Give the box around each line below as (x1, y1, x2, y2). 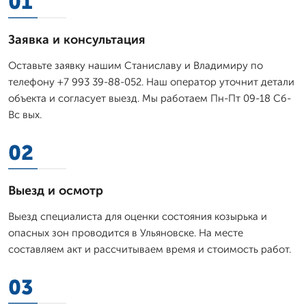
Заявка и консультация (8, 31, 145, 47)
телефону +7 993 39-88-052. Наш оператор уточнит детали (8, 75, 294, 88)
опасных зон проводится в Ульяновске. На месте (8, 226, 243, 239)
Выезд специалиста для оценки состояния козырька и (8, 210, 267, 223)
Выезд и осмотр (8, 182, 103, 198)
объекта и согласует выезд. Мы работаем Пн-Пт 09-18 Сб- (8, 92, 291, 105)
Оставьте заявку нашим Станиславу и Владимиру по (8, 59, 263, 72)
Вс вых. (8, 108, 42, 121)
